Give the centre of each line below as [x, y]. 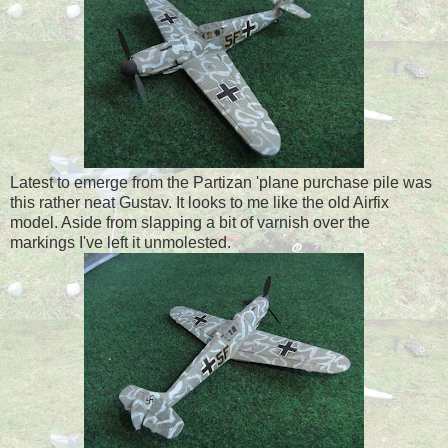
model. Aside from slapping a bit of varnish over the [190, 222]
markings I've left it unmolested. [120, 242]
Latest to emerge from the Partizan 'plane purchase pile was [221, 182]
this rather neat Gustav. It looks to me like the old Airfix [199, 202]
